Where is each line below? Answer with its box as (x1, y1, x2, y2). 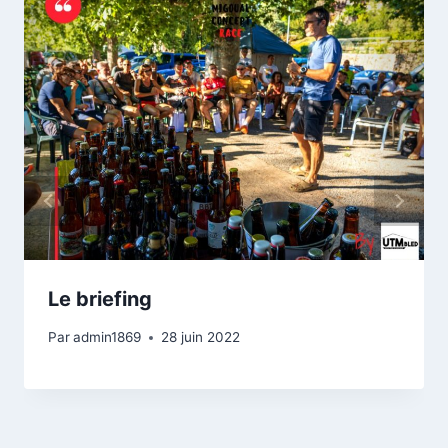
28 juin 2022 (161, 329, 241, 346)
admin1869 (73, 329, 142, 346)
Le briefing (48, 286, 152, 311)
